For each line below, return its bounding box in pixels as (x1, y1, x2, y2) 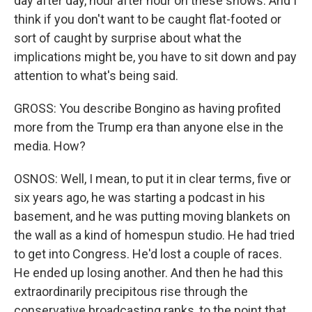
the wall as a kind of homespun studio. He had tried (14, 228, 295, 242)
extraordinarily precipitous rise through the (14, 284, 248, 299)
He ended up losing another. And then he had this (14, 265, 283, 280)
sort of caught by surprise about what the (14, 31, 242, 45)
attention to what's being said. (14, 68, 178, 83)
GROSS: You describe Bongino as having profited (14, 101, 281, 116)
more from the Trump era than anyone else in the (14, 120, 283, 134)
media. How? (14, 139, 86, 153)
